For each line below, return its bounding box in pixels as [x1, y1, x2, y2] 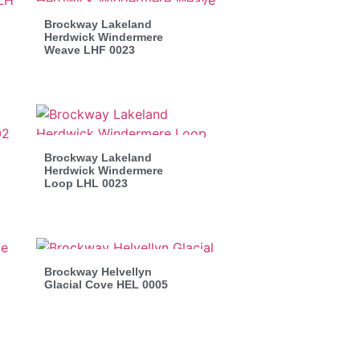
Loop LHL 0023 [43, 176, 128, 190]
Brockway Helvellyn [43, 264, 152, 278]
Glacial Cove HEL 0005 [43, 277, 168, 291]
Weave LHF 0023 [43, 43, 135, 56]
